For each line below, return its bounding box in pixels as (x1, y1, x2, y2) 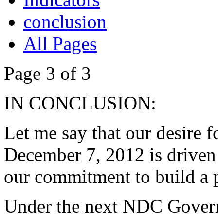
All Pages (23, 33, 97, 54)
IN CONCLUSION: (4, 92, 156, 114)
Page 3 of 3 (4, 63, 91, 84)
